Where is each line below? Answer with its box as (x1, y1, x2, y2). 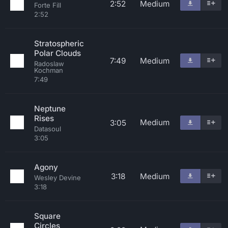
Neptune (34, 104, 66, 113)
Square (34, 211, 61, 221)
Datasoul (34, 125, 61, 133)
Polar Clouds (34, 48, 81, 58)
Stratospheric (34, 39, 84, 48)
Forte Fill (34, 1, 61, 9)
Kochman (34, 66, 63, 74)
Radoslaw (34, 60, 64, 68)
